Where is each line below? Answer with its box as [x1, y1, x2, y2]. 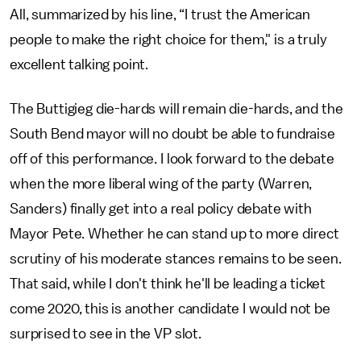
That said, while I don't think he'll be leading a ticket [10, 276, 326, 291]
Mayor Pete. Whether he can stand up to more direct [10, 226, 339, 241]
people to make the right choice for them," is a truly [10, 32, 327, 47]
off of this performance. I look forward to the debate [10, 151, 334, 166]
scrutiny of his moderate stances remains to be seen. [10, 251, 342, 266]
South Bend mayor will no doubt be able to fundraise [10, 127, 335, 141]
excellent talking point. [10, 57, 149, 72]
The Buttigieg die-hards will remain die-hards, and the [10, 102, 343, 116]
